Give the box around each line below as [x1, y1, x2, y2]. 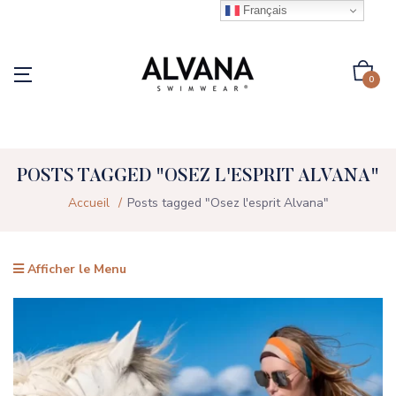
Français [240, 3, 288, 17]
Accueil [67, 194, 110, 211]
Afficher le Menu [24, 261, 126, 278]
